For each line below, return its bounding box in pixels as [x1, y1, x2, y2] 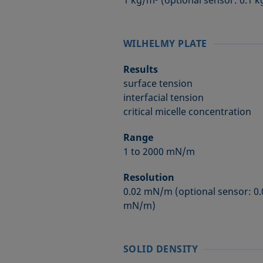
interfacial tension [123, 91, 204, 104]
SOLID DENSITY [123, 242, 198, 255]
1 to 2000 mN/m [123, 145, 195, 158]
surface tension [123, 77, 193, 90]
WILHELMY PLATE [123, 37, 207, 50]
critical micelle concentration [123, 105, 251, 118]
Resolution [123, 171, 174, 184]
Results [123, 63, 158, 76]
